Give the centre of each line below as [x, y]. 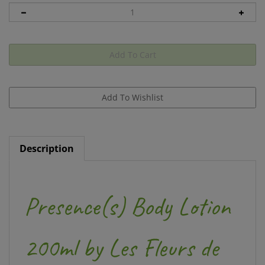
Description [47, 139]
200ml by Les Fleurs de [121, 238]
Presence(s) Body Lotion [127, 197]
